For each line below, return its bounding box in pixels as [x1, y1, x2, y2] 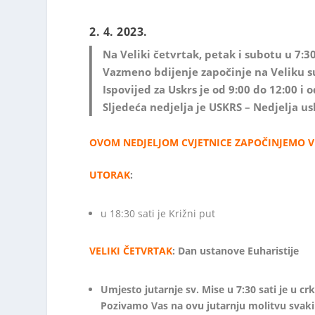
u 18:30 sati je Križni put [101, 206, 216, 220]
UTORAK [89, 167, 131, 181]
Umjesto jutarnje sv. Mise [101, 283, 225, 296]
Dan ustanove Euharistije [178, 243, 300, 257]
